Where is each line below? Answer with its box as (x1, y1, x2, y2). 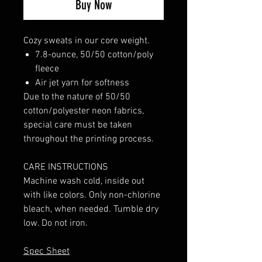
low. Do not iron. (23, 218, 88, 230)
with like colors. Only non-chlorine (23, 189, 160, 202)
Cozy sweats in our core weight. (23, 35, 150, 47)
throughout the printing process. (23, 133, 154, 146)
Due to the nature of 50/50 (23, 91, 130, 104)
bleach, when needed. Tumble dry (23, 204, 158, 216)
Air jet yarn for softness (35, 77, 129, 89)
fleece (35, 63, 59, 75)
